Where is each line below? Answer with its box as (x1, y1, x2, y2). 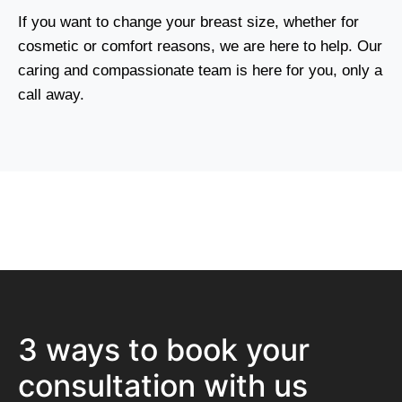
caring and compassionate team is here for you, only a (18, 61, 382, 79)
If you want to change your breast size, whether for (18, 13, 359, 31)
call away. (18, 85, 84, 103)
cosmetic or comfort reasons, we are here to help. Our (18, 37, 382, 55)
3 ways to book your (18, 330, 310, 368)
